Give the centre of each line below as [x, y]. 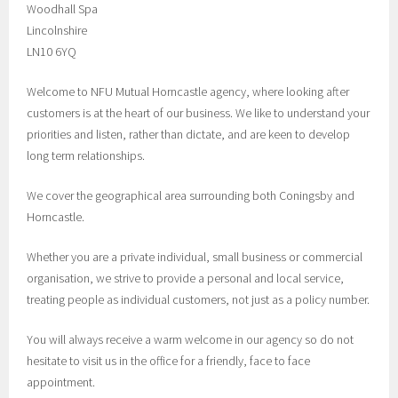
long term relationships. [86, 155]
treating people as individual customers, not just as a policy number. [199, 299]
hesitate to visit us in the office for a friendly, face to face [169, 361]
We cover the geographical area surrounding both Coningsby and [191, 195]
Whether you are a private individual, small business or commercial [195, 257]
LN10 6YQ [52, 52]
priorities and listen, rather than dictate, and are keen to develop [189, 134]
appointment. [61, 382]
